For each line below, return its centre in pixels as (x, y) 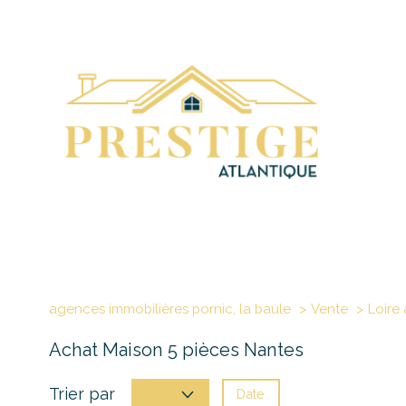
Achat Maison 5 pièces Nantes (176, 349)
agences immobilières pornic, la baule (170, 309)
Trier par (82, 394)
